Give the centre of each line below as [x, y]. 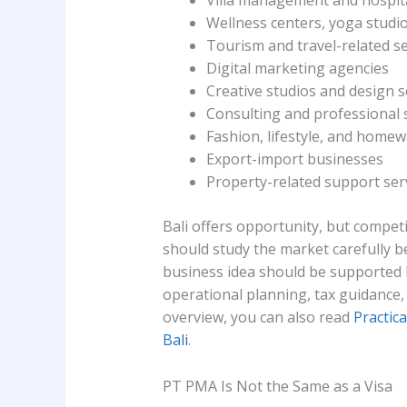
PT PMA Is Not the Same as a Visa [277, 386]
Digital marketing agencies [297, 69]
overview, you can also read [258, 318]
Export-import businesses [294, 159]
